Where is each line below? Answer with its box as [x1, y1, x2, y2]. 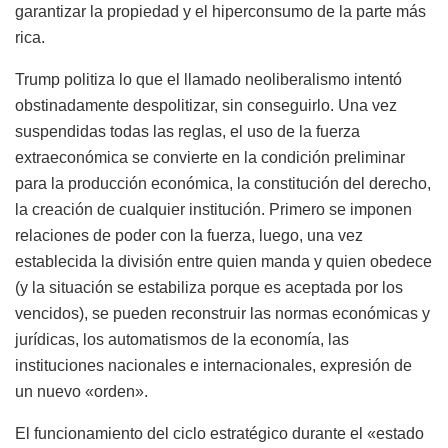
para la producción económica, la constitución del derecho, [15, 174, 431, 192]
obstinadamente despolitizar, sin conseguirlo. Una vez [15, 96, 397, 114]
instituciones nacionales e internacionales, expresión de [15, 356, 412, 374]
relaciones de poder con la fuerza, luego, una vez [15, 226, 363, 244]
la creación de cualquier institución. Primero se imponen [15, 200, 412, 218]
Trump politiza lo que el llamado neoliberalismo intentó [15, 70, 402, 88]
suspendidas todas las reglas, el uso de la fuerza [15, 122, 360, 140]
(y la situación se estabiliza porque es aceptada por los [15, 278, 403, 296]
